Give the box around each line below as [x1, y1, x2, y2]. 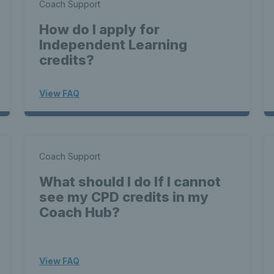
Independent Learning [39, 37, 187, 53]
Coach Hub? [39, 204, 120, 220]
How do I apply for [39, 21, 160, 37]
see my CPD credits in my [39, 189, 209, 205]
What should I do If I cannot [39, 174, 221, 190]
